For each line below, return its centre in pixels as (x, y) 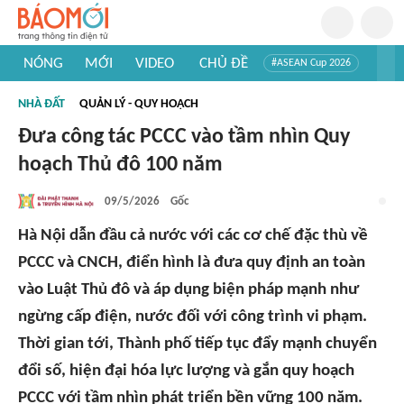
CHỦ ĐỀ (223, 63)
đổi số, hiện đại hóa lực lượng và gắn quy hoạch (186, 371)
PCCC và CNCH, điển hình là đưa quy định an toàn (192, 263)
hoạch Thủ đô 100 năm (120, 165)
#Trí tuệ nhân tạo (67, 90)
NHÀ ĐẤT (41, 104)
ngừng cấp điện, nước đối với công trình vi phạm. (193, 317)
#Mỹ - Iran (151, 90)
